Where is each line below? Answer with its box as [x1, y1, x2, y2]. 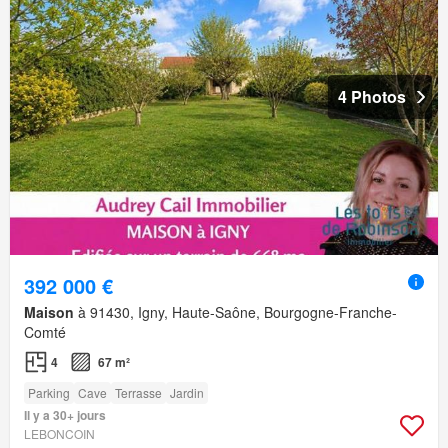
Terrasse [115, 384, 162, 402]
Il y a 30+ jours [24, 406, 106, 425]
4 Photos [338, 85, 406, 109]
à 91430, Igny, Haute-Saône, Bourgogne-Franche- [74, 302, 397, 323]
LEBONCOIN [24, 425, 95, 443]
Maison [24, 302, 74, 323]
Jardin [170, 384, 204, 402]
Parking [28, 384, 70, 402]
